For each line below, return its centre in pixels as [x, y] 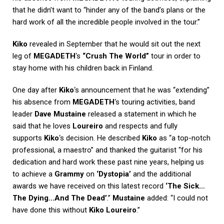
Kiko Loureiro [113, 210]
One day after [36, 90]
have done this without [51, 210]
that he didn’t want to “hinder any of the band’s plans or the [109, 10]
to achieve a [33, 174]
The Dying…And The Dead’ [60, 198]
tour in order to [175, 56]
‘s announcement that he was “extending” [142, 90]
